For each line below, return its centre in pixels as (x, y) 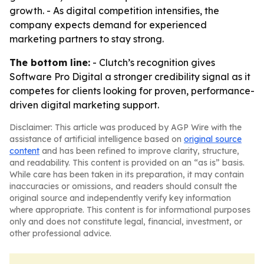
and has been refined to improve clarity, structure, (139, 151)
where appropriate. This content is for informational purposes (130, 210)
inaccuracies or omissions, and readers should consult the (123, 186)
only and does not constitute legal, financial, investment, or (126, 222)
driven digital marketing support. (84, 105)
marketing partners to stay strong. (87, 39)
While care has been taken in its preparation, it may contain (127, 174)
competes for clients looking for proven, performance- (132, 91)
